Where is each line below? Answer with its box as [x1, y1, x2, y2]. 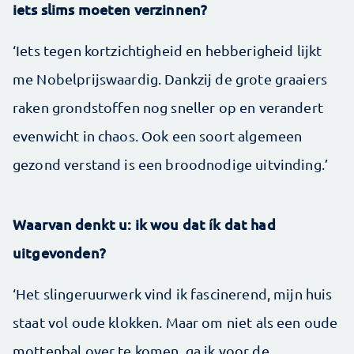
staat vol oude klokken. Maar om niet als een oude [13, 314, 338, 330]
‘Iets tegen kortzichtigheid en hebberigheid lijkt [13, 42, 322, 58]
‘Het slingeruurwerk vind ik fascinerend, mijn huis [13, 285, 333, 302]
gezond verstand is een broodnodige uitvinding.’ [13, 156, 329, 172]
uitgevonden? [13, 243, 106, 262]
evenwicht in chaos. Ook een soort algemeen [13, 127, 303, 144]
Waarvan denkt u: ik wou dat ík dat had [13, 215, 276, 233]
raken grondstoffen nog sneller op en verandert [13, 99, 323, 115]
